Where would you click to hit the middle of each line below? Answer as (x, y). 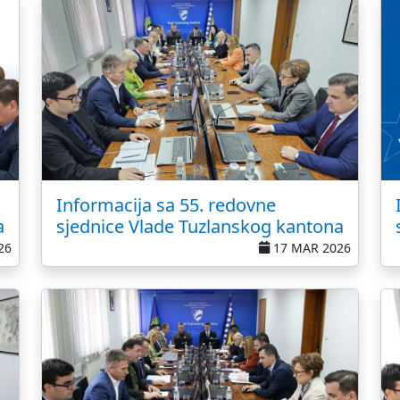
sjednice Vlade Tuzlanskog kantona (200, 226)
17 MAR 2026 (310, 248)
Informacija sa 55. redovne (166, 205)
